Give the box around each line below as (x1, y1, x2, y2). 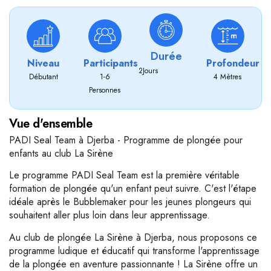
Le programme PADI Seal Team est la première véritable (9, 168, 240, 183)
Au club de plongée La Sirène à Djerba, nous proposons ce (9, 230, 257, 244)
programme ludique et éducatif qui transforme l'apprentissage (9, 243, 260, 258)
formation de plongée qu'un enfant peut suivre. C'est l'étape (9, 181, 256, 196)
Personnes (89, 85, 121, 96)
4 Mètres (214, 71, 242, 82)
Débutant (28, 71, 58, 82)
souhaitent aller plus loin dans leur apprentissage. (9, 208, 210, 223)
